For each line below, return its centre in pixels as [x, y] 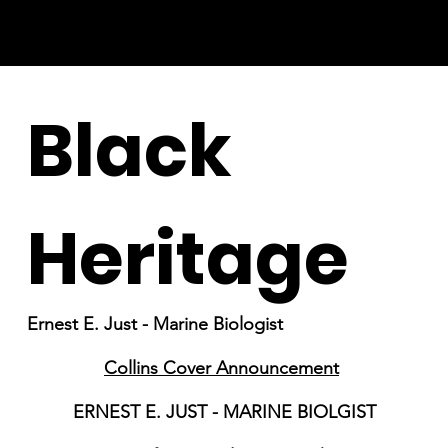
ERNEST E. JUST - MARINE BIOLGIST [224, 412]
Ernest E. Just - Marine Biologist [154, 324]
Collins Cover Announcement [221, 368]
